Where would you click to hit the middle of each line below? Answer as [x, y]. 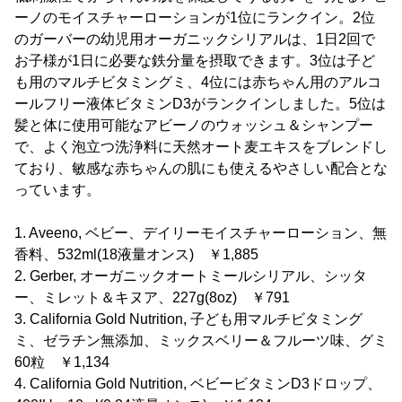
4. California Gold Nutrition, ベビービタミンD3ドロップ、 [198, 383]
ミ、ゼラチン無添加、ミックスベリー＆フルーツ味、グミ [201, 340]
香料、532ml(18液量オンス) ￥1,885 [136, 254]
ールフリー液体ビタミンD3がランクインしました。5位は [200, 103]
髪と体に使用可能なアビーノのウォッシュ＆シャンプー [194, 125]
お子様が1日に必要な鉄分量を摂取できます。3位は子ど [195, 60]
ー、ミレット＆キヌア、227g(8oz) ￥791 [152, 297]
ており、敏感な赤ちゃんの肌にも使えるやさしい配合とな [201, 168]
